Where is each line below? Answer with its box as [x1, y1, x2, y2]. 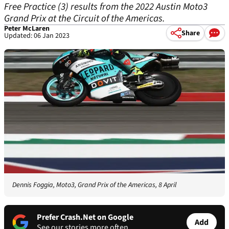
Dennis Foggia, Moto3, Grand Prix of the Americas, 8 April [12, 180, 176, 191]
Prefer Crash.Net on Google [37, 212, 133, 223]
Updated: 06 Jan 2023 [4, 31, 70, 41]
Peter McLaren [4, 24, 50, 34]
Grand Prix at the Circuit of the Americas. [4, 12, 165, 26]
